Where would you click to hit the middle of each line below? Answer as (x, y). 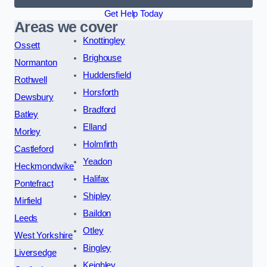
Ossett (27, 46)
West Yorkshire (44, 236)
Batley (27, 115)
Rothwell (31, 80)
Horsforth (101, 93)
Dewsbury (34, 97)
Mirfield (28, 201)
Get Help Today (133, 14)
